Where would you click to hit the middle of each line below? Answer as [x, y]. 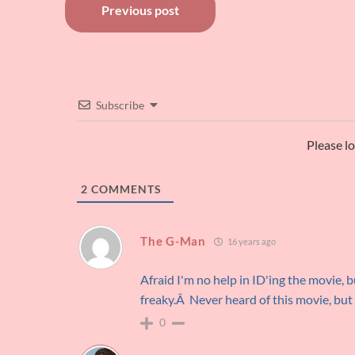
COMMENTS [125, 189]
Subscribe [120, 105]
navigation [129, 36]
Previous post [140, 10]
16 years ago [250, 241]
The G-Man [173, 241]
